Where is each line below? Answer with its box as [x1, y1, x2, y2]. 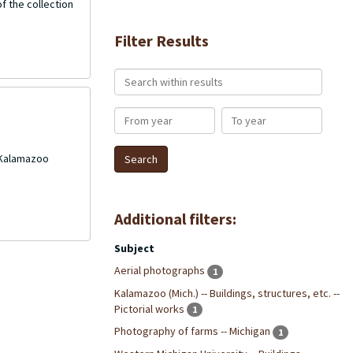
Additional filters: [113, 209, 236, 229]
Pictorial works [113, 301, 187, 316]
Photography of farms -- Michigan [113, 324, 273, 339]
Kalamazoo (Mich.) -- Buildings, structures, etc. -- [113, 285, 340, 300]
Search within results [113, 69, 224, 83]
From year [113, 107, 166, 121]
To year [220, 107, 259, 121]
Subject [113, 241, 154, 255]
